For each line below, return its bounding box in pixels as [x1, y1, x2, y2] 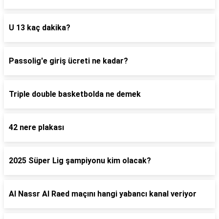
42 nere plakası [9, 123, 64, 132]
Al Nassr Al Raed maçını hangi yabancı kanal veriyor [9, 189, 197, 198]
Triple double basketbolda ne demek [9, 89, 141, 99]
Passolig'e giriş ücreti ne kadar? [9, 56, 128, 66]
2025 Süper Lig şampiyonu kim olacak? [9, 156, 151, 165]
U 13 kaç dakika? [9, 23, 70, 32]
